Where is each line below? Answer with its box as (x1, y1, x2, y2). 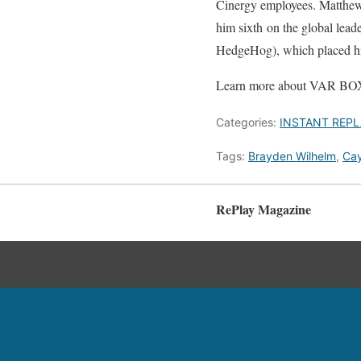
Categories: (216, 115, 280, 129)
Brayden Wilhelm (248, 149, 336, 163)
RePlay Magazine (216, 200, 311, 218)
